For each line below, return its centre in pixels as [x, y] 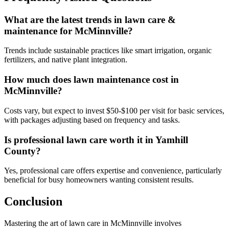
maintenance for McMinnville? [68, 31]
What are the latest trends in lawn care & [90, 19]
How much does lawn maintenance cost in [91, 80]
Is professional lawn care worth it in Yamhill [96, 140]
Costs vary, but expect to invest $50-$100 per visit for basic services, [114, 110]
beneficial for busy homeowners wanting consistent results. [99, 180]
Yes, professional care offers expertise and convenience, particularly [113, 171]
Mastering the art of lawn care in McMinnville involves [93, 223]
